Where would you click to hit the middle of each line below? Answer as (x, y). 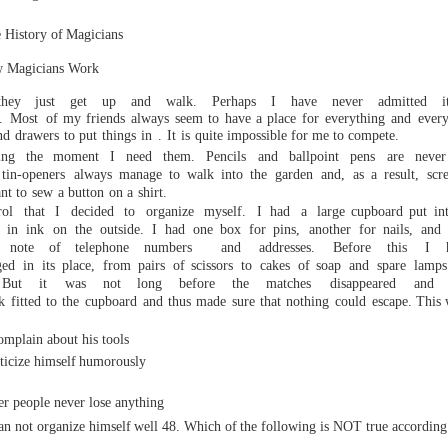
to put (80, 135)
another (329, 229)
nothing (307, 301)
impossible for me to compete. (311, 135)
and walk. (164, 101)
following (288, 426)
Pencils (226, 156)
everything (354, 118)
